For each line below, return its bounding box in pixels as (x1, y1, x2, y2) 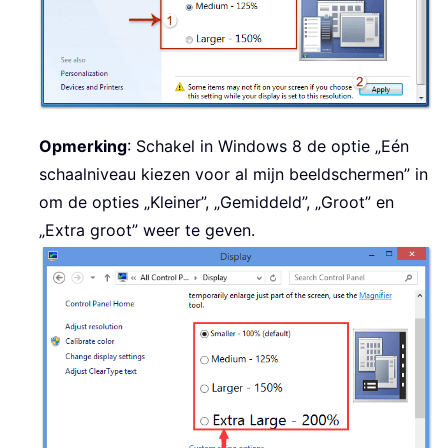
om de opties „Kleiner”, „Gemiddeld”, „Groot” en (39, 191, 394, 212)
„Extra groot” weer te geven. (39, 219, 255, 240)
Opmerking (39, 135, 127, 156)
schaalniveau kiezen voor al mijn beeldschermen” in (39, 163, 428, 184)
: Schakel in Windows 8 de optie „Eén (127, 135, 409, 156)
